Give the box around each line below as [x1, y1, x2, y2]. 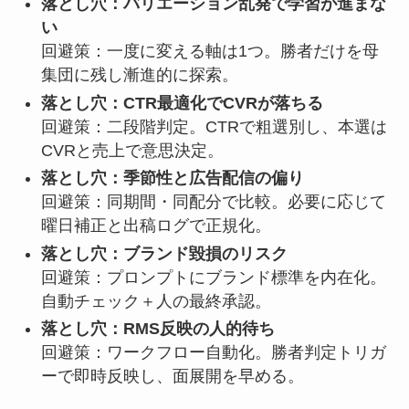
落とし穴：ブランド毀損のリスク [40, 244, 288, 263]
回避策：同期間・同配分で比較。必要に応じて [40, 193, 386, 212]
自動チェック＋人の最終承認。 [40, 291, 271, 310]
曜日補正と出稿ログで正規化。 [40, 216, 271, 236]
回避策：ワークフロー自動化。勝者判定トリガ [40, 343, 386, 362]
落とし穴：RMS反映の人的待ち [40, 320, 275, 339]
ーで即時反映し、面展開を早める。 [40, 367, 304, 386]
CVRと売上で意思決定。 [40, 141, 224, 160]
